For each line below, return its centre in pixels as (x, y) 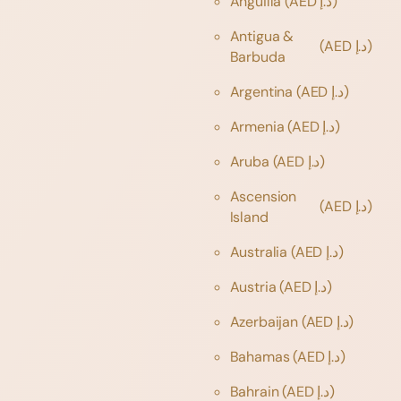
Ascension (263, 196)
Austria (255, 286)
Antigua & (262, 36)
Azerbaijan (265, 321)
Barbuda (259, 56)
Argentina (263, 91)
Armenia (259, 126)
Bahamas (261, 356)
